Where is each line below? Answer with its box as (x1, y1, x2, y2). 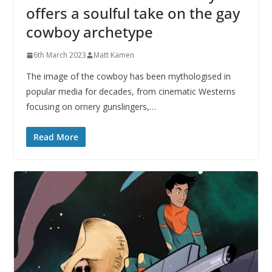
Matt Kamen (93, 50, 134, 61)
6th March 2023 (33, 50, 86, 61)
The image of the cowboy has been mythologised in (25, 70, 231, 83)
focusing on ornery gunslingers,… (25, 101, 156, 113)
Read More (33, 131, 78, 143)
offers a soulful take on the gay (25, 3, 240, 24)
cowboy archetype (25, 22, 153, 42)
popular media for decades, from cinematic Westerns (25, 86, 236, 98)
